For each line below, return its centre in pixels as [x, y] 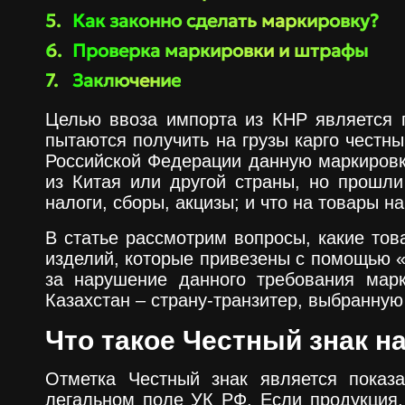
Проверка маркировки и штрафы [220, 51]
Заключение [127, 80]
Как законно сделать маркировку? [226, 21]
